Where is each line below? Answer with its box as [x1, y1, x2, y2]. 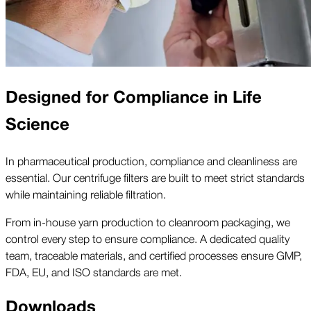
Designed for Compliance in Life [6, 84, 262, 112]
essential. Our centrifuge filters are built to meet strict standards [6, 169, 305, 186]
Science [6, 111, 69, 139]
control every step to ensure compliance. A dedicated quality [6, 230, 289, 247]
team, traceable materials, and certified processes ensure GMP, [6, 246, 302, 264]
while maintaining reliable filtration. [6, 185, 166, 203]
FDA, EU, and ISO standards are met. [6, 263, 182, 280]
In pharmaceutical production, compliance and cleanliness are [6, 152, 297, 169]
